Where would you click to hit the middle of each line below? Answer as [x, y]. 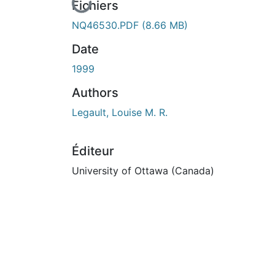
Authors [95, 92]
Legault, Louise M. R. [120, 112]
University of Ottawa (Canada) [143, 170]
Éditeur [93, 151]
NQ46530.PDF [107, 25]
